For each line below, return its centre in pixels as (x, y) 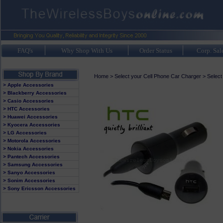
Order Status (156, 51)
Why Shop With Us (87, 51)
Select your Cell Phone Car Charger (158, 76)
